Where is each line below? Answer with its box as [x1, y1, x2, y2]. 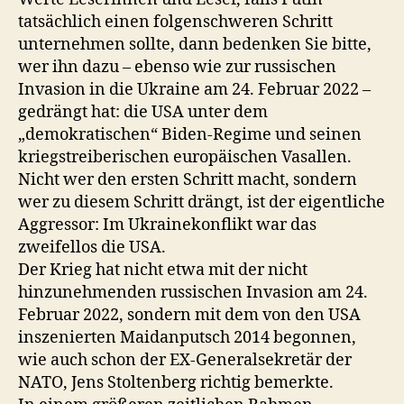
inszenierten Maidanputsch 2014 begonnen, [18, 327, 356, 348]
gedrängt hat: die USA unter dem [18, 102, 268, 123]
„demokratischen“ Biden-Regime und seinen [18, 124, 362, 145]
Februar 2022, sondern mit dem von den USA [18, 305, 361, 326]
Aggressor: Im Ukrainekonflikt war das [18, 215, 317, 235]
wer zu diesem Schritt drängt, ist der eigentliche [18, 192, 385, 213]
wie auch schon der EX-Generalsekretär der [18, 350, 352, 371]
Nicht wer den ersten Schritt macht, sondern [18, 170, 357, 190]
